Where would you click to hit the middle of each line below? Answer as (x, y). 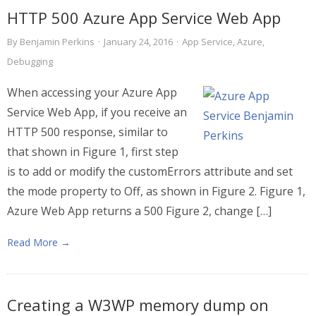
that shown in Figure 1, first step (93, 152)
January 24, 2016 (138, 42)
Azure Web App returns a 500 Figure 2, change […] (139, 211)
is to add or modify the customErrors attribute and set (150, 171)
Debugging (30, 61)
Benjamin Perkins (57, 42)
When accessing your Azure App (92, 92)
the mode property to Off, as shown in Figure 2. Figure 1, (156, 191)
